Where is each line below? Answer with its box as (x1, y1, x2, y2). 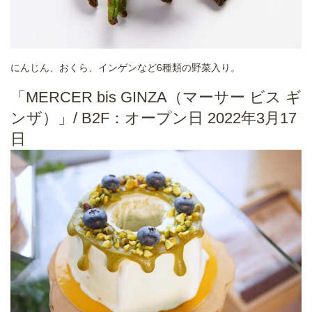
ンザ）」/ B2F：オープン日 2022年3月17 (10, 109, 297, 127)
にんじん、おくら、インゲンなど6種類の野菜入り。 (10, 61, 243, 73)
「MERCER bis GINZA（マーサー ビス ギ (10, 88, 302, 106)
